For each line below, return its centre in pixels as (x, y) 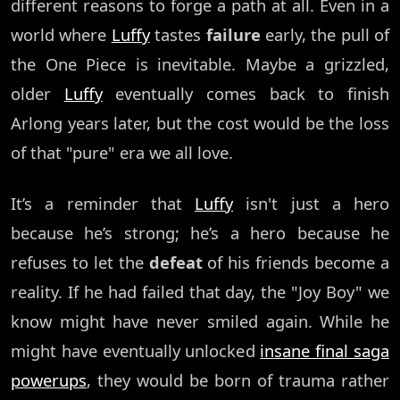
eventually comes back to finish (246, 94)
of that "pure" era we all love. (122, 153)
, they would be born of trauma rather (238, 380)
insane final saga (325, 351)
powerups (49, 380)
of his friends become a (296, 262)
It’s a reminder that (103, 204)
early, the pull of (325, 35)
